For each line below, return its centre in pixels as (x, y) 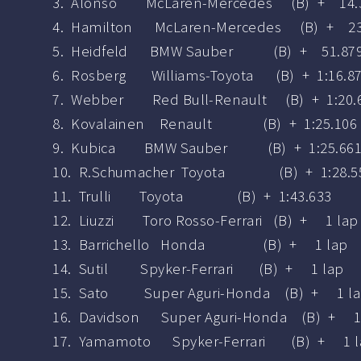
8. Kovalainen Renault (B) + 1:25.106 (205, 124)
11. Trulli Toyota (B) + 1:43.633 (192, 197)
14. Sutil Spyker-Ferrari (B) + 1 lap (198, 269)
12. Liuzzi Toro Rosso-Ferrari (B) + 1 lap (205, 221)
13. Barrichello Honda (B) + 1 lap (200, 245)
